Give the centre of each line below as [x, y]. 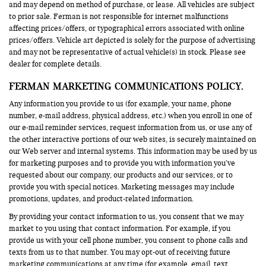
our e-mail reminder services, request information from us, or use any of [130, 127]
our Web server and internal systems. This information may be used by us [133, 151]
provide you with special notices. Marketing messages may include [122, 187]
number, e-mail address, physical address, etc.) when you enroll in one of [130, 115]
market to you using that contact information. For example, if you [120, 228]
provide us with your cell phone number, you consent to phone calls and [128, 240]
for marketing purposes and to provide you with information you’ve [122, 163]
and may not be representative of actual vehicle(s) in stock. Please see [127, 52]
